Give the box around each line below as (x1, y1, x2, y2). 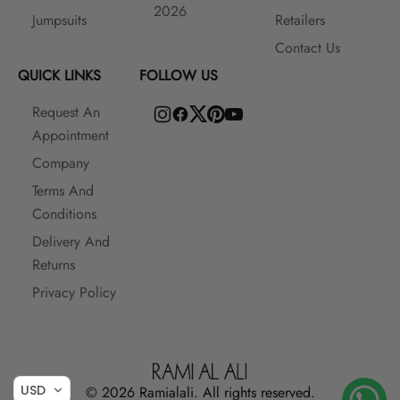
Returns (32, 254, 75, 275)
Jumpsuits (32, 9, 87, 30)
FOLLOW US (139, 64, 218, 86)
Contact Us (275, 37, 340, 58)
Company (32, 152, 89, 173)
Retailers (275, 9, 325, 30)
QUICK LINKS (18, 64, 101, 86)
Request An (32, 101, 100, 122)
